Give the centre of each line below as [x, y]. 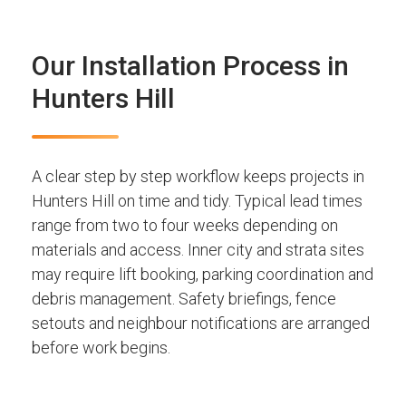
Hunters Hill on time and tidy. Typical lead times [197, 201]
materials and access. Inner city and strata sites [198, 250]
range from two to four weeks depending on [185, 226]
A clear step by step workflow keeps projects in [198, 177]
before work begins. [101, 348]
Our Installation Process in [190, 66]
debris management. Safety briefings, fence [184, 299]
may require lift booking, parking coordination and [203, 275]
